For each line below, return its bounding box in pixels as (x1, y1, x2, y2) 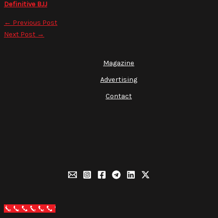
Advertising (100, 75, 137, 84)
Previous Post (11, 18, 57, 27)
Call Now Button (4, 204, 55, 213)
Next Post (4, 30, 37, 39)
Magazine (103, 59, 134, 68)
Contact (106, 92, 132, 101)
